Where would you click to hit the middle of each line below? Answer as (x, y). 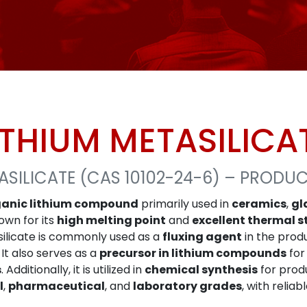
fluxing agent (202, 237)
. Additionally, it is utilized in (73, 270)
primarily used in (185, 204)
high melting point (111, 220)
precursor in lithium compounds (193, 253)
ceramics (259, 204)
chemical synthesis (201, 270)
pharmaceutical (57, 286)
